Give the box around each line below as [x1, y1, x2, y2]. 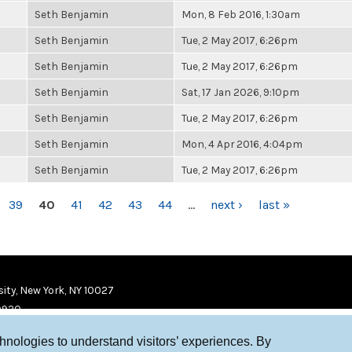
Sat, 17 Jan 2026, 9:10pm [181, 86, 299, 98]
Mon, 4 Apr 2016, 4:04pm [181, 137, 302, 150]
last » [258, 197, 290, 212]
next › [211, 197, 243, 212]
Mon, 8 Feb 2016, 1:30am [181, 8, 300, 20]
